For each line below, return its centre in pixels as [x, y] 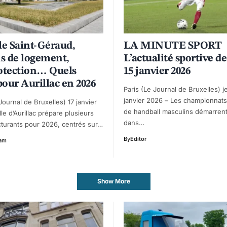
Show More [113, 181]
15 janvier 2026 [157, 71]
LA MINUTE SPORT [173, 46]
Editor [138, 139]
